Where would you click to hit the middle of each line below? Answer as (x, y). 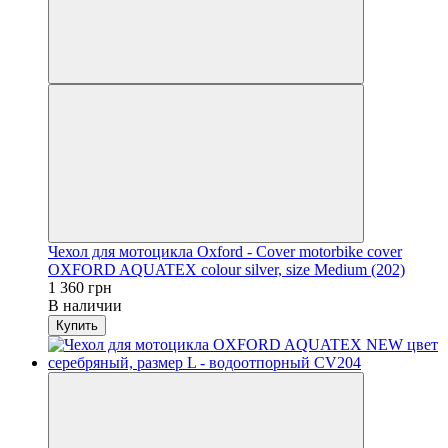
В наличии (85, 305)
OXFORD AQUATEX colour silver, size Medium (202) (226, 269)
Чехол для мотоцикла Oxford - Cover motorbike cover (225, 251)
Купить (77, 325)
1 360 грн (80, 287)
